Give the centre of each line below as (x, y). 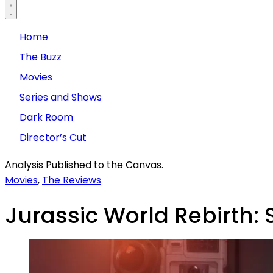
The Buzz (41, 57)
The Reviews (72, 180)
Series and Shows (61, 97)
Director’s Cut (53, 137)
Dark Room (46, 117)
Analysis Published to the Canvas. (84, 165)
